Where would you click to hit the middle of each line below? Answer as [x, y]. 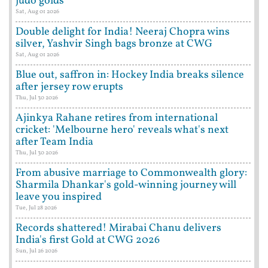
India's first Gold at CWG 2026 [88, 240]
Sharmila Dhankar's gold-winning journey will [126, 185]
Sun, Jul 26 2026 [36, 251]
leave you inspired [59, 197]
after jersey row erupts [69, 87]
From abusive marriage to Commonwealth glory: [131, 173]
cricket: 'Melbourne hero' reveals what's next [122, 130]
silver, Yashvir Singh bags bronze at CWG [114, 44]
